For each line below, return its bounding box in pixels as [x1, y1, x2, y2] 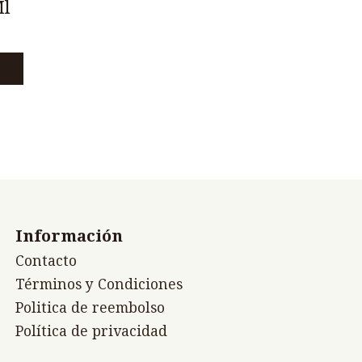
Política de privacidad [15, 323, 167, 339]
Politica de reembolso [15, 300, 165, 316]
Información [15, 225, 123, 246]
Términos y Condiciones [15, 276, 183, 293]
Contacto [15, 253, 77, 269]
